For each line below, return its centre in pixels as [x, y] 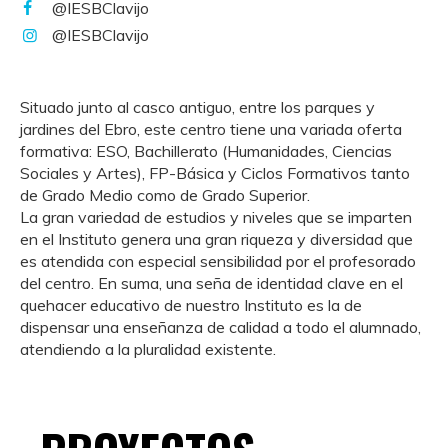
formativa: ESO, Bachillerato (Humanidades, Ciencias [206, 150]
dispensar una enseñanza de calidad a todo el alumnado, [220, 326]
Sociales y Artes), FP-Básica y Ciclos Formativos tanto [215, 172]
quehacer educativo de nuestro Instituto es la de [191, 304]
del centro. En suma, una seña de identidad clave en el [211, 282]
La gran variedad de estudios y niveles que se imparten [216, 216]
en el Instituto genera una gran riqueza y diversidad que [216, 238]
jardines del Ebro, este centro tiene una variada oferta [211, 128]
